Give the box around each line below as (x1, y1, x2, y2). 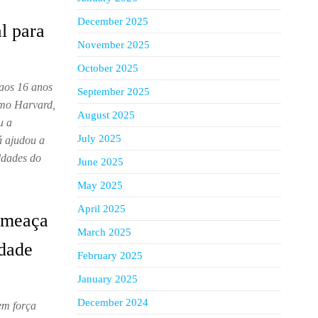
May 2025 (77, 180, 123, 191)
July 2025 (77, 133, 121, 144)
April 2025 (77, 203, 126, 214)
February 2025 (77, 250, 143, 261)
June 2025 (77, 156, 124, 168)
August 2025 (77, 109, 135, 121)
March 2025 (77, 226, 131, 238)
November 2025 (77, 39, 150, 50)
